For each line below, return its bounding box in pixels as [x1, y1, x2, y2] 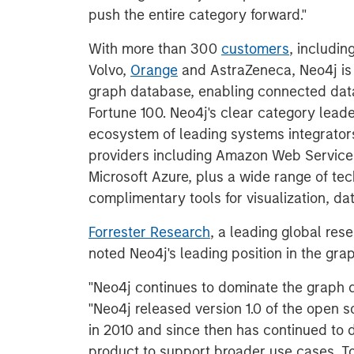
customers [221, 40, 289, 58]
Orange [130, 62, 178, 79]
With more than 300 [88, 40, 221, 58]
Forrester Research [88, 224, 210, 241]
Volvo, [88, 62, 130, 79]
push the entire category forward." [88, 6, 307, 24]
